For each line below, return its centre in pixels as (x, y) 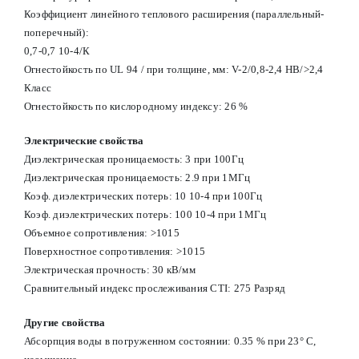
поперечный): (56, 32)
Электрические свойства (84, 140)
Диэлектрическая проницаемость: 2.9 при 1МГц (137, 177)
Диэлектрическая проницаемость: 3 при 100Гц (134, 159)
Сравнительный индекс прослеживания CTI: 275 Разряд (154, 288)
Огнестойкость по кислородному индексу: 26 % (136, 106)
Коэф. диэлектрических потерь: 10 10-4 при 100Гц (143, 196)
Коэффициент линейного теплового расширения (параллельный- (174, 14)
